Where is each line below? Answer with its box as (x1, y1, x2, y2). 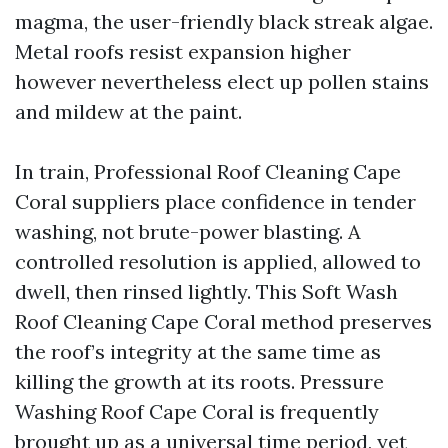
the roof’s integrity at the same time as (15, 339, 381, 364)
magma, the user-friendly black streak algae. (15, 9, 433, 34)
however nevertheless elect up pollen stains (15, 69, 429, 94)
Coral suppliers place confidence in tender (15, 189, 416, 214)
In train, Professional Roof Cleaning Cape (15, 159, 401, 184)
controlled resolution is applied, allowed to (15, 249, 421, 274)
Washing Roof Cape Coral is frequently (15, 399, 379, 424)
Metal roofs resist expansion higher (15, 39, 351, 64)
